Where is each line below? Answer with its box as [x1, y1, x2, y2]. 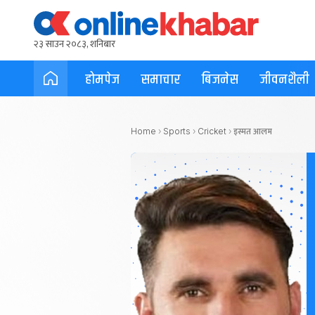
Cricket [198, 126, 226, 136]
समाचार [141, 68, 181, 91]
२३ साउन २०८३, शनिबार [34, 36, 115, 52]
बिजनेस [202, 68, 238, 91]
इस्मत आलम [233, 124, 272, 139]
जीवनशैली [259, 68, 309, 91]
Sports [163, 126, 191, 136]
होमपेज [85, 68, 120, 91]
